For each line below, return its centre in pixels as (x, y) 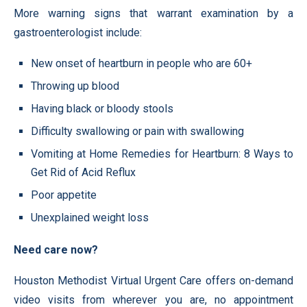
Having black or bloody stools (102, 109)
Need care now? (56, 250)
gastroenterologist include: (78, 33)
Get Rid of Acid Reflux (83, 173)
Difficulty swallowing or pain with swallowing (137, 132)
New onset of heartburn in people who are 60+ (142, 64)
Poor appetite (64, 195)
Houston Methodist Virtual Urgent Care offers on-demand (153, 281)
